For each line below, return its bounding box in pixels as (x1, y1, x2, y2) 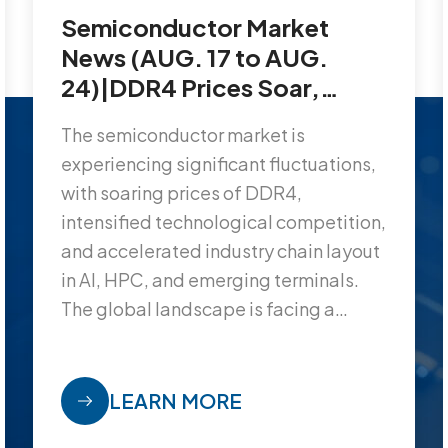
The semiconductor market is (61, 123, 306, 146)
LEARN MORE (109, 388, 243, 413)
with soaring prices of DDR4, (61, 181, 303, 204)
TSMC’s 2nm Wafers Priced (61, 102, 371, 132)
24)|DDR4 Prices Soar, (61, 72, 321, 102)
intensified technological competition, (61, 210, 387, 233)
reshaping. (61, 326, 153, 349)
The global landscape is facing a (61, 297, 336, 320)
